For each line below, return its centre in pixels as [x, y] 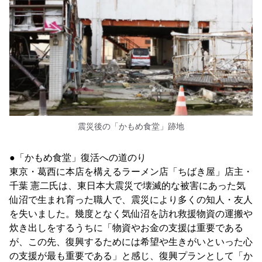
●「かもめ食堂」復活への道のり [78, 158]
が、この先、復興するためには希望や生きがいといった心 [131, 242]
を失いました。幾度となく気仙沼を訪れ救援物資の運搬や [131, 214]
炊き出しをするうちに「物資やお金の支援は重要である [126, 228]
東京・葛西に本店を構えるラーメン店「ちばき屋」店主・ [131, 172]
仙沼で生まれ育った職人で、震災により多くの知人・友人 [131, 200]
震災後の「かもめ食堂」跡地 [131, 127]
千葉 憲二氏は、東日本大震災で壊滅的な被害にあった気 [127, 186]
